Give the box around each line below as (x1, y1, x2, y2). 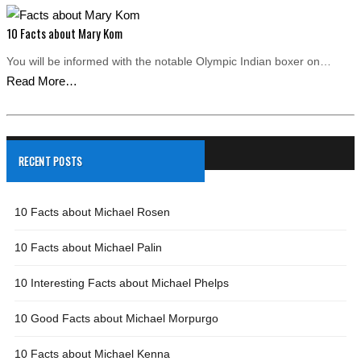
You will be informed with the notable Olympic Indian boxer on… (6, 55, 331, 68)
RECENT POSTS (19, 153, 83, 169)
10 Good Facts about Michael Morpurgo (15, 312, 218, 325)
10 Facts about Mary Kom (6, 24, 122, 42)
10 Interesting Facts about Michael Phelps (15, 276, 229, 289)
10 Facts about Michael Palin (15, 241, 162, 254)
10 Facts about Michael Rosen (15, 205, 170, 218)
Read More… (6, 74, 77, 88)
